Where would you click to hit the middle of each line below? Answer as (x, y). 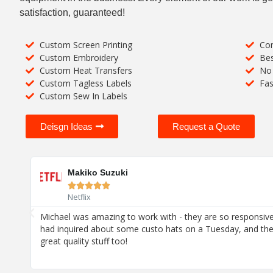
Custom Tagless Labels (85, 83)
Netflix (80, 197)
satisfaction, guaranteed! (72, 13)
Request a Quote (206, 127)
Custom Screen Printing (86, 45)
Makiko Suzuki (98, 173)
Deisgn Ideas (66, 127)
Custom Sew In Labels (83, 96)
